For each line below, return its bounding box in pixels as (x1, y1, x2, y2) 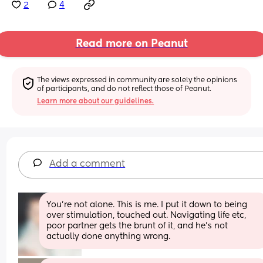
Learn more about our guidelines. (37, 97, 154, 105)
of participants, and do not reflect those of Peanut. (37, 85, 212, 93)
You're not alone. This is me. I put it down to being (46, 200, 248, 209)
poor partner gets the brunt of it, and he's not (46, 221, 228, 230)
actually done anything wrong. (46, 232, 171, 241)
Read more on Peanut (75, 39, 188, 50)
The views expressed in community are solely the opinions (37, 76, 238, 84)
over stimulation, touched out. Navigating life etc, (46, 211, 247, 220)
